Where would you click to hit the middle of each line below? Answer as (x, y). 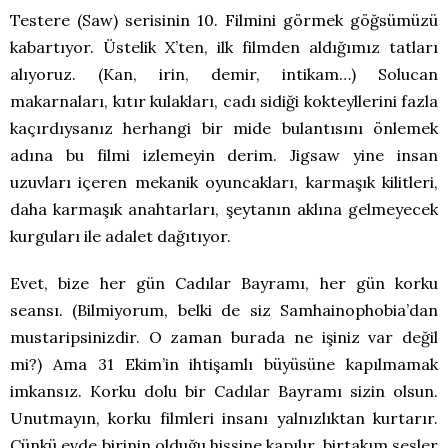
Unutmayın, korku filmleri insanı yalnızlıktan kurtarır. (224, 418)
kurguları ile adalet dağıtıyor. (120, 236)
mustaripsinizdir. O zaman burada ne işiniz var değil (224, 337)
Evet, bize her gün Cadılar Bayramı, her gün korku (224, 283)
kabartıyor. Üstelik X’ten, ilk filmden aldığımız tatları (224, 47)
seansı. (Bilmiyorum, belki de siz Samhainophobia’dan (224, 310)
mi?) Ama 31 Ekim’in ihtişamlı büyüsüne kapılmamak (224, 364)
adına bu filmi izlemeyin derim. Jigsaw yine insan (224, 155)
